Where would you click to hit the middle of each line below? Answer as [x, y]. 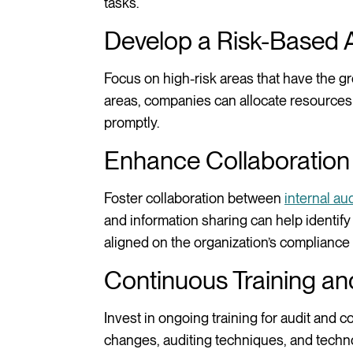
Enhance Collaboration [227, 160]
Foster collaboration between [194, 198]
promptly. [132, 122]
